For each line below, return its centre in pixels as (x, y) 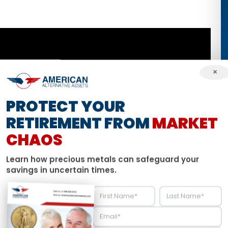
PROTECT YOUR (66, 107)
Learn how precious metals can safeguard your (103, 159)
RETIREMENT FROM (79, 123)
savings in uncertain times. (61, 170)
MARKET (185, 123)
